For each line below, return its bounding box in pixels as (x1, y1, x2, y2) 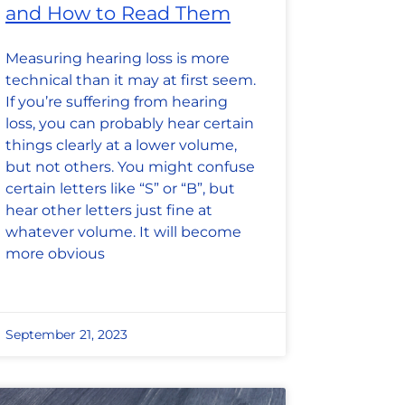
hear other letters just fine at (5, 202, 212, 220)
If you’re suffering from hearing (5, 93, 228, 111)
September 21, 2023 (5, 326, 127, 344)
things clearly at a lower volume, (5, 137, 237, 155)
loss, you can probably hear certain (5, 115, 254, 133)
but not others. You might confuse (5, 158, 255, 176)
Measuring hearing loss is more (5, 50, 230, 68)
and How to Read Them (5, 2, 231, 25)
